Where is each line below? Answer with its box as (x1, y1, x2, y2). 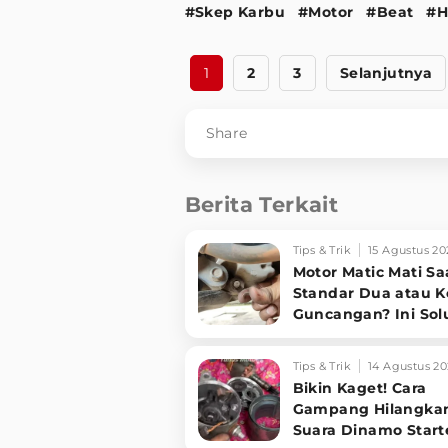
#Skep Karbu (184, 2, 285, 21)
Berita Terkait (184, 191, 339, 217)
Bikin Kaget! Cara (292, 378, 427, 397)
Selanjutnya (339, 63, 433, 82)
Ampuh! (292, 325, 355, 344)
